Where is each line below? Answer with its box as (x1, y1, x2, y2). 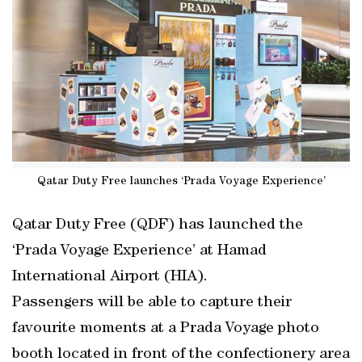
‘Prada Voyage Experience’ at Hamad (12, 243, 267, 259)
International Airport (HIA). (12, 269, 208, 285)
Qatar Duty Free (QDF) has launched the (12, 217, 303, 234)
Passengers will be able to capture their (12, 295, 292, 311)
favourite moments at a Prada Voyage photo (12, 321, 319, 337)
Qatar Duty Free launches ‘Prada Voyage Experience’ (36, 175, 326, 187)
